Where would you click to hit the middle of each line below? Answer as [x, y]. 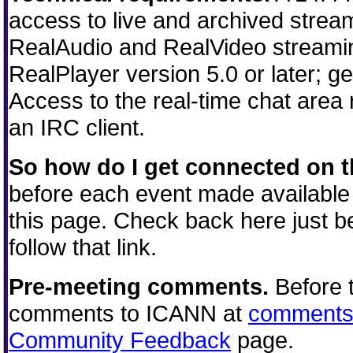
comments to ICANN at [128, 313]
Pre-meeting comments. [139, 286]
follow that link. [83, 247]
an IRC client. [77, 127]
